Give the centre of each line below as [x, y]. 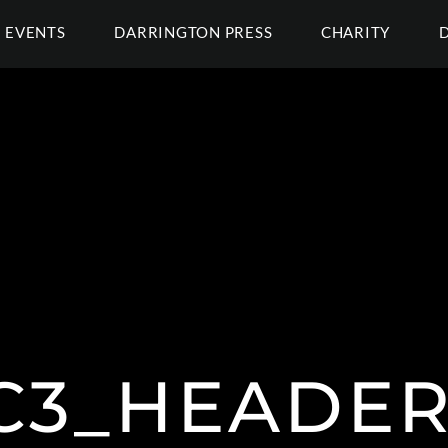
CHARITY [355, 32]
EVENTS [35, 32]
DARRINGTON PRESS [193, 32]
